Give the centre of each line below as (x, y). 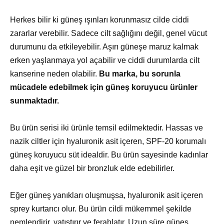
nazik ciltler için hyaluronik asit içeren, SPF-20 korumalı (108, 141)
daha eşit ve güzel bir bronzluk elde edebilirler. (92, 168)
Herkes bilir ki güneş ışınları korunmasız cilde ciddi (99, 19)
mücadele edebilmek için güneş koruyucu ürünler (104, 87)
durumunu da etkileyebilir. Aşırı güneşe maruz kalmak (104, 46)
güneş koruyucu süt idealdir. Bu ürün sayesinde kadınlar (109, 154)
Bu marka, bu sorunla (140, 73)
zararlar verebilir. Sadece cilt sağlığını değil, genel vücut (108, 33)
